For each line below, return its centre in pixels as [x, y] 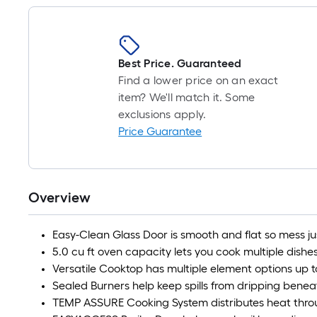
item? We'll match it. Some [187, 97]
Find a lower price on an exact [198, 80]
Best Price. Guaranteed [180, 63]
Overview [59, 197]
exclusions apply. [162, 114]
